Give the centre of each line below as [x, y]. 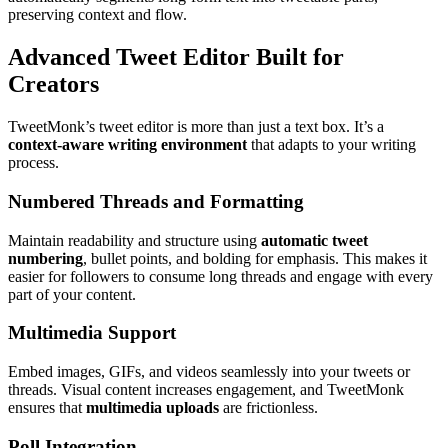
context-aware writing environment [127, 145]
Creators [53, 84]
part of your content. [72, 294]
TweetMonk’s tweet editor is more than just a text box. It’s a [196, 127]
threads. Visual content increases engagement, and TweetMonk [206, 389]
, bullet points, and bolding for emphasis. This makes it [255, 258]
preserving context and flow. [97, 15]
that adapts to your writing [331, 145]
